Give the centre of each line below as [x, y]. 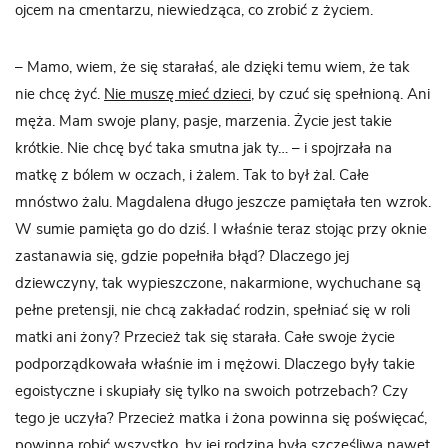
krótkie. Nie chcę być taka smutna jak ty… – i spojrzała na [203, 149]
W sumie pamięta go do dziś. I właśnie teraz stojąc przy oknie [221, 230]
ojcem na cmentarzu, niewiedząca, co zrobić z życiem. [194, 11]
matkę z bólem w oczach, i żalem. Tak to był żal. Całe [192, 176]
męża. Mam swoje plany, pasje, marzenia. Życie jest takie [203, 122]
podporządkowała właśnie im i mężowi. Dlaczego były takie [215, 365]
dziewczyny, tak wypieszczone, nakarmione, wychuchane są [218, 284]
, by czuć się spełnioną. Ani [340, 95]
